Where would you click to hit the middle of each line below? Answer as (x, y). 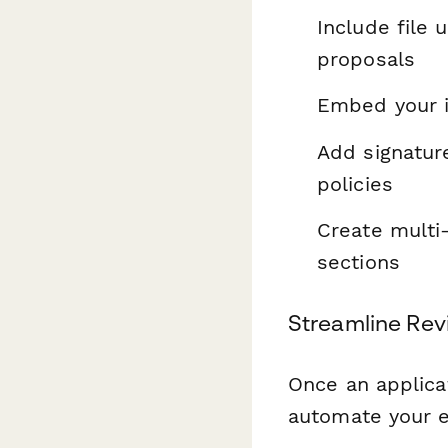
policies (355, 183)
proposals (366, 58)
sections (358, 262)
